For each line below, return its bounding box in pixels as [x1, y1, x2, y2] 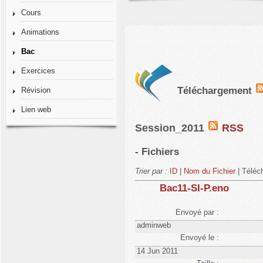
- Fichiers [135, 146, 180, 157]
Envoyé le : [180, 233, 219, 242]
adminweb [136, 221, 171, 230]
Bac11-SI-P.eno [160, 183, 230, 194]
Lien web [21, 105, 51, 114]
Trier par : [135, 167, 170, 176]
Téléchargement [177, 85, 255, 96]
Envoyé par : [175, 208, 219, 217]
